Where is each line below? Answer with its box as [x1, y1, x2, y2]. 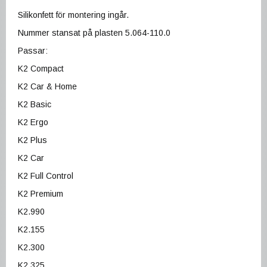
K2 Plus [18, 135, 47, 145]
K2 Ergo [18, 117, 51, 128]
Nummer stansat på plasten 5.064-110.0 [18, 28, 170, 38]
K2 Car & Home [18, 82, 77, 92]
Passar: [18, 46, 48, 56]
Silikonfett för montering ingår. [18, 10, 129, 20]
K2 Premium [18, 189, 63, 199]
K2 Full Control [18, 171, 73, 181]
